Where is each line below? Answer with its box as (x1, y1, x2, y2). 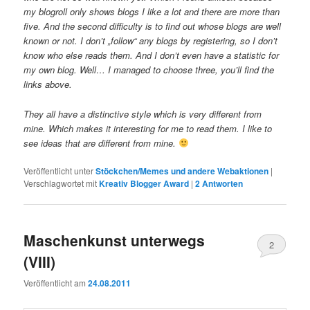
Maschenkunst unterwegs (24, 229, 206, 250)
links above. (24, 77, 73, 91)
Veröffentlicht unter (24, 164, 94, 176)
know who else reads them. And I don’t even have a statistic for (24, 48, 280, 62)
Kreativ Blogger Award (99, 176, 190, 190)
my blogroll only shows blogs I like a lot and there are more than (24, 5, 280, 19)
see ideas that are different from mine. (24, 136, 179, 149)
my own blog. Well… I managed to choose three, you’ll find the (24, 63, 275, 77)
